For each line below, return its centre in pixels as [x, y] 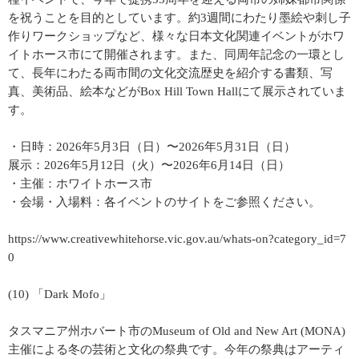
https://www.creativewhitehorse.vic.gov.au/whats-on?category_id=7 [177, 239]
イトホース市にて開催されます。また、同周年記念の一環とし [176, 54]
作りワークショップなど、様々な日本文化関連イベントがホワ [176, 36]
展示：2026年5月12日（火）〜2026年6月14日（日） [149, 165]
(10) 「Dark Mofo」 [60, 294]
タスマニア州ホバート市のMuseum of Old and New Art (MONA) [177, 331]
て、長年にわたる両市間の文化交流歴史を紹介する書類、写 [170, 73]
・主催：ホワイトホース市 [80, 184]
